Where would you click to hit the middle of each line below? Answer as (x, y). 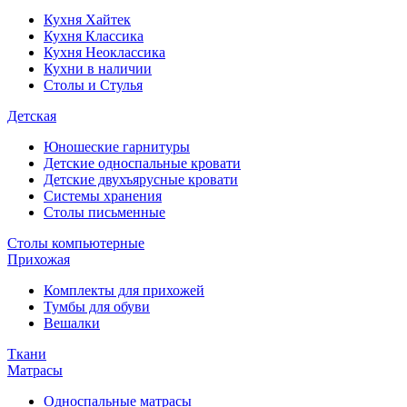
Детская (32, 116)
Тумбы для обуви (97, 307)
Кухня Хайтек (87, 20)
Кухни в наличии (98, 69)
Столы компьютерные (76, 243)
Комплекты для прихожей (124, 290)
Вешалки (72, 323)
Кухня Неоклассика (104, 52)
